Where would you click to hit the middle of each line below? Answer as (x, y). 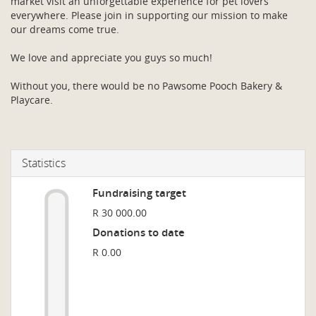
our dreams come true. (65, 29)
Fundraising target (139, 193)
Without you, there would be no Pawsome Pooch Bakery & (146, 86)
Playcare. (32, 100)
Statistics (44, 163)
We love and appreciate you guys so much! (111, 57)
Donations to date (139, 232)
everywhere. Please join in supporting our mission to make (149, 15)
